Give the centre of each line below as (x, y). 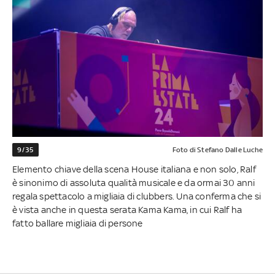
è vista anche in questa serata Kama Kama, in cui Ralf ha (127, 210)
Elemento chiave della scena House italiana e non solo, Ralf (134, 169)
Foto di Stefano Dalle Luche (217, 150)
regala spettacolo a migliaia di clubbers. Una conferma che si (137, 196)
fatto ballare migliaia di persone (78, 223)
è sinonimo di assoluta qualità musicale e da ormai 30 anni (134, 183)
